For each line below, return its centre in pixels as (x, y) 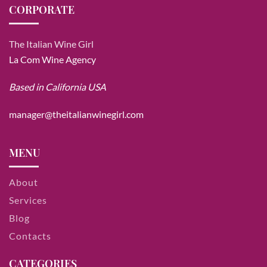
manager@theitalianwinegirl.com (76, 114)
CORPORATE (42, 10)
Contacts (30, 236)
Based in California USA (58, 87)
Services (28, 200)
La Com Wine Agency (52, 59)
